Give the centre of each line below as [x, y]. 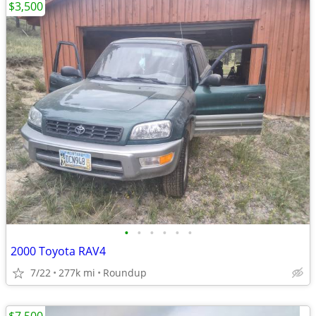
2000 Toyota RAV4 [58, 251]
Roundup [125, 273]
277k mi [77, 273]
